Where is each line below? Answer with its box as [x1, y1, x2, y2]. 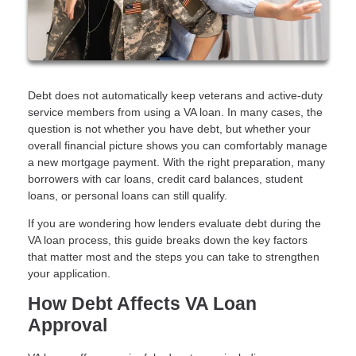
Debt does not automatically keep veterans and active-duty [28, 89, 323, 103]
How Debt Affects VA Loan [28, 294, 257, 315]
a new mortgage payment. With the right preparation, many [28, 156, 325, 169]
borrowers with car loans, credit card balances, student [28, 172, 303, 186]
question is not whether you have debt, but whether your [28, 122, 311, 136]
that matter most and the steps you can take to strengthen [28, 250, 319, 264]
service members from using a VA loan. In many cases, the [28, 106, 323, 119]
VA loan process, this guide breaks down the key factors [28, 234, 308, 247]
